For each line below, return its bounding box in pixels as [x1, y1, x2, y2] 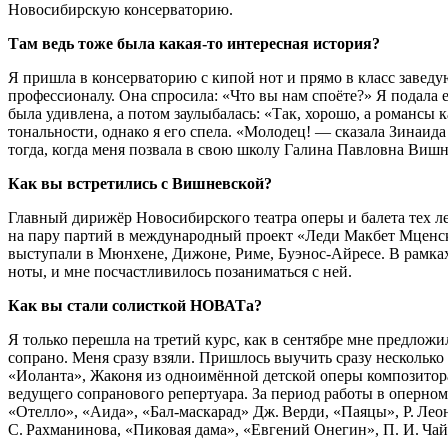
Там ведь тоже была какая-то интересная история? [8, 35, 380, 53]
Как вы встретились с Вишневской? [8, 175, 272, 193]
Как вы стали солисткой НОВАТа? [8, 297, 262, 315]
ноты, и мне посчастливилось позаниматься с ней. [8, 263, 352, 281]
